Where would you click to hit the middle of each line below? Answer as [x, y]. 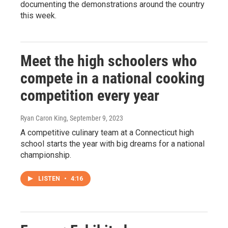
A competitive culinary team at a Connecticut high [107, 132]
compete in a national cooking [112, 78]
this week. [38, 15]
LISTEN [50, 178]
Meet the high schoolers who [109, 61]
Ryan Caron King [44, 118]
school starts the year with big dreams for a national [112, 144]
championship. [46, 155]
